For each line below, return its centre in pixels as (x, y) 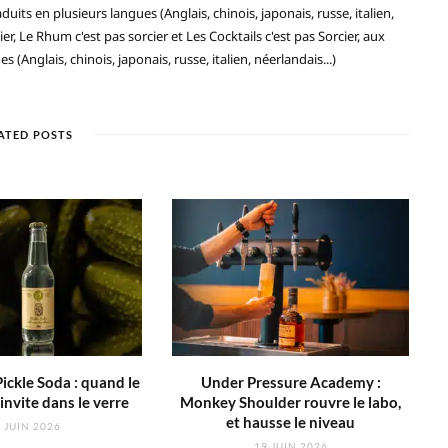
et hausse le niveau (291, 422)
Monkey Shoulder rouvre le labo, (291, 402)
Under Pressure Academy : (290, 382)
